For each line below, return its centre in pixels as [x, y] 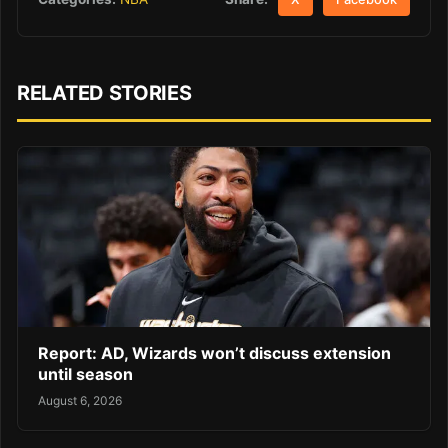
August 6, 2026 [80, 401]
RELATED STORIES [104, 93]
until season [85, 373]
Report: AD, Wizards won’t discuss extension [214, 352]
